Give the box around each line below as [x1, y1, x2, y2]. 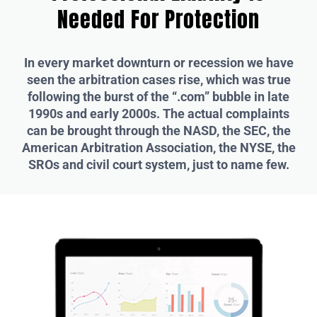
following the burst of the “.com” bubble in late [28, 88, 289, 104]
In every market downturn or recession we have [23, 54, 294, 70]
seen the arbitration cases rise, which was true [26, 71, 291, 87]
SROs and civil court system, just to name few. [28, 156, 289, 172]
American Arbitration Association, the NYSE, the [21, 139, 296, 155]
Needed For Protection [57, 3, 260, 35]
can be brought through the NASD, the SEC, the [26, 122, 291, 138]
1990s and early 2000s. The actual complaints [28, 105, 289, 121]
